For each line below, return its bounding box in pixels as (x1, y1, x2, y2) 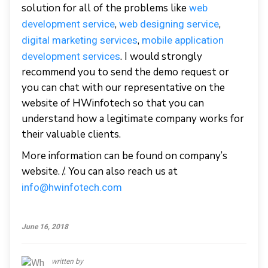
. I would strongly (120, 50, 202, 63)
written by (51, 257, 83, 266)
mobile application (142, 34, 224, 46)
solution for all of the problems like (22, 1, 189, 15)
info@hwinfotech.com (22, 181, 122, 193)
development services (22, 50, 120, 62)
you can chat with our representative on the (22, 81, 225, 95)
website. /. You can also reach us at (22, 165, 178, 178)
